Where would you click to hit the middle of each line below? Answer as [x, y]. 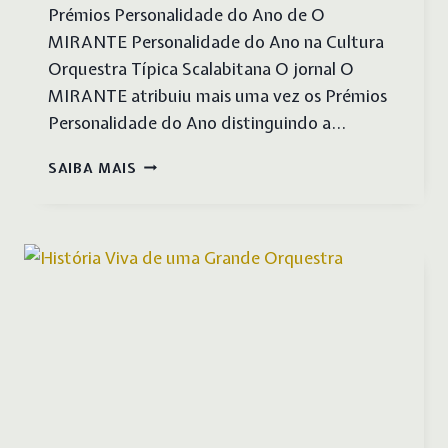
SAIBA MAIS [92, 167]
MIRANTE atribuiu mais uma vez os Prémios [217, 95]
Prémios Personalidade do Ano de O [186, 14]
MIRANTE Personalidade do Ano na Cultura [216, 41]
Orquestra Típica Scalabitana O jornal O [201, 68]
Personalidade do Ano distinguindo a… [197, 122]
